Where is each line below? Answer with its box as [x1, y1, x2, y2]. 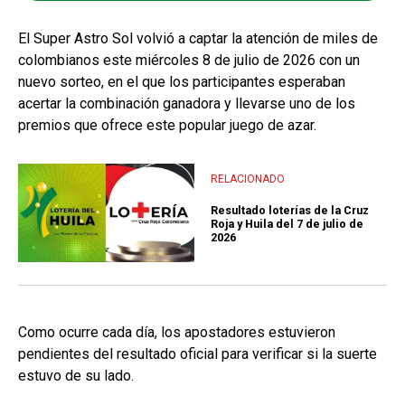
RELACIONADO [211, 172, 285, 185]
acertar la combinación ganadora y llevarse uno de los [18, 94, 355, 112]
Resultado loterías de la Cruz [211, 202, 369, 217]
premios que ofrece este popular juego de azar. [18, 116, 316, 134]
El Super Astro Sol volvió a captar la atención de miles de [18, 29, 378, 47]
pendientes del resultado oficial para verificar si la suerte [18, 345, 377, 363]
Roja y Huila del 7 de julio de [211, 216, 363, 231]
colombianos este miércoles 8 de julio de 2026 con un [18, 51, 360, 69]
